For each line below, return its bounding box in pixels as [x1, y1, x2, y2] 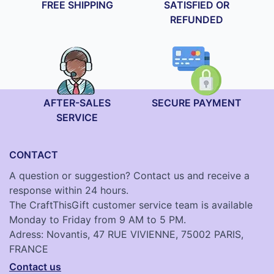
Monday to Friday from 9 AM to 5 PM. [9, 213, 186, 226]
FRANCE [9, 242, 48, 255]
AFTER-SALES [43, 96, 111, 109]
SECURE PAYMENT [152, 96, 242, 109]
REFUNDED [170, 13, 224, 26]
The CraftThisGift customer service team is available [9, 198, 253, 211]
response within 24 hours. [9, 183, 128, 196]
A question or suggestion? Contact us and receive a [9, 169, 250, 182]
